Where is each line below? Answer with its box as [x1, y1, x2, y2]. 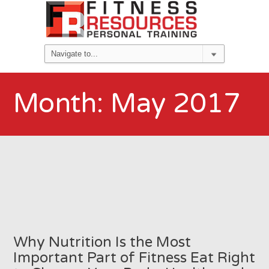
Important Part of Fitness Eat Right [13, 249, 256, 267]
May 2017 [110, 87, 241, 120]
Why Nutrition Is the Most [13, 233, 192, 251]
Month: [13, 87, 111, 120]
